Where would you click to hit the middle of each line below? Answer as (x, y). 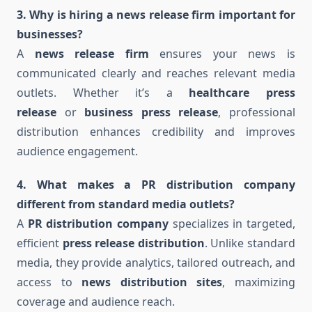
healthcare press (242, 93)
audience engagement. (77, 151)
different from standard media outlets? (126, 204)
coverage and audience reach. (96, 302)
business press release (151, 112)
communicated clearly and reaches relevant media (156, 73)
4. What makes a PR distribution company (156, 185)
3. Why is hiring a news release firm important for (156, 15)
